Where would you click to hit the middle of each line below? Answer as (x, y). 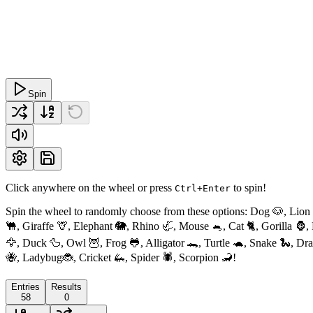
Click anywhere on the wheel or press (90, 187)
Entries (26, 286)
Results (66, 286)
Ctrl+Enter (203, 188)
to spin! (248, 187)
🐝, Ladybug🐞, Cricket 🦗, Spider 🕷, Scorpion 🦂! (121, 257)
